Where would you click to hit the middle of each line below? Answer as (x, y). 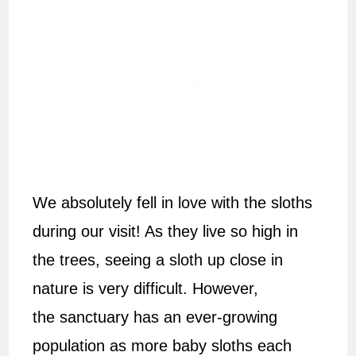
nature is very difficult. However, (146, 288)
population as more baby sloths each (163, 345)
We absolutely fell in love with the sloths (173, 202)
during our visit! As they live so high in (166, 231)
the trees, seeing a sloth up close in (158, 259)
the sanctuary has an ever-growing (155, 317)
